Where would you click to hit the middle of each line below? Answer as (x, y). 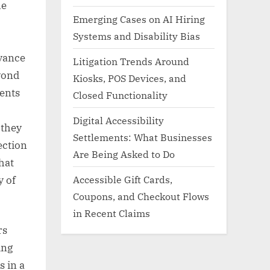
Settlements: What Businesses (143, 137)
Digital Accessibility (118, 120)
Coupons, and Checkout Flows (141, 196)
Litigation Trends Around (131, 61)
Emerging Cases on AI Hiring (139, 19)
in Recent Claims (111, 213)
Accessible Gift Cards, (123, 179)
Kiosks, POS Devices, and (130, 78)
